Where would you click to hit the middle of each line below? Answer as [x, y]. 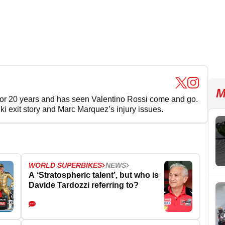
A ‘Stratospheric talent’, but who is [94, 175]
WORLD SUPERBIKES [65, 165]
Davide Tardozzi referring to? [84, 185]
